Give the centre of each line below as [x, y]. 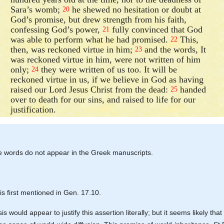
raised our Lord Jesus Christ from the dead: [91, 89]
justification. [33, 109]
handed [192, 89]
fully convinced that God [156, 29]
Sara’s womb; [37, 9]
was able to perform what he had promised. [91, 39]
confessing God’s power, [57, 29]
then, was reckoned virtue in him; [73, 49]
